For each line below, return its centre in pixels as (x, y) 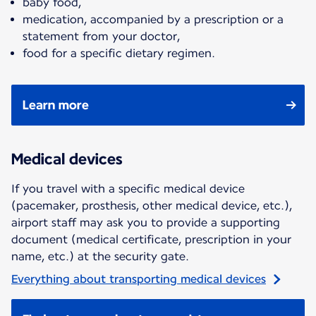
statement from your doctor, (101, 36)
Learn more (56, 104)
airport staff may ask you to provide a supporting (146, 222)
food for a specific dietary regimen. (119, 53)
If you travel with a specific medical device (128, 188)
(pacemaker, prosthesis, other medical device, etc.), (152, 205)
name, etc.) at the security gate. (100, 256)
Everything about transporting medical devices (139, 279)
